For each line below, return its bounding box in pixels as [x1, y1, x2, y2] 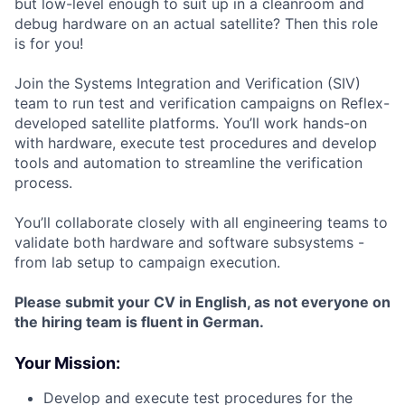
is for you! [14, 34, 83, 53]
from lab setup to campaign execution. [14, 253, 280, 272]
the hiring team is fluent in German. [14, 313, 264, 332]
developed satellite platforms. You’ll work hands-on [14, 114, 367, 133]
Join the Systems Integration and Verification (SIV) [14, 74, 361, 93]
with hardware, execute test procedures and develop [14, 134, 377, 153]
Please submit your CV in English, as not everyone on [14, 293, 391, 312]
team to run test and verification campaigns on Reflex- [14, 94, 390, 113]
